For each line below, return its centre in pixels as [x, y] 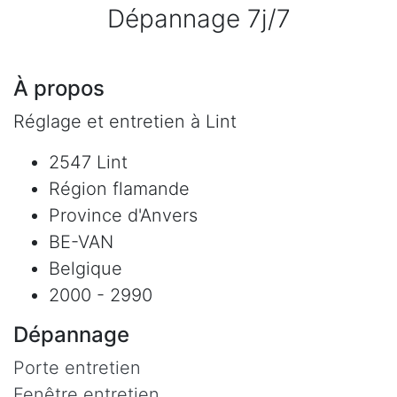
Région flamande [119, 188]
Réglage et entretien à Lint [125, 121]
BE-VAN [81, 241]
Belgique [86, 268]
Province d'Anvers [123, 215]
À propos [59, 88]
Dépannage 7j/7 [198, 18]
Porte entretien [77, 367]
